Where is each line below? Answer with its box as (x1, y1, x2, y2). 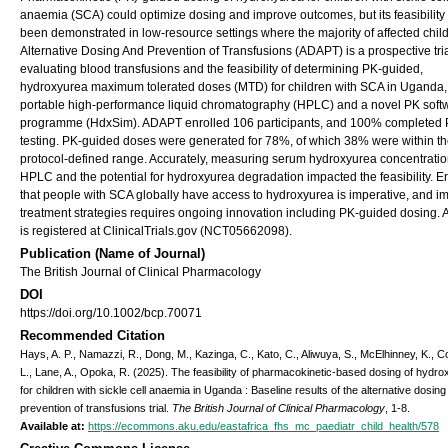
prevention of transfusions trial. (20, 402, 172, 414)
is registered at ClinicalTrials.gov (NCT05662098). (20, 224, 292, 238)
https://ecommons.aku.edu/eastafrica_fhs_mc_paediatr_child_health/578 (88, 420, 439, 432)
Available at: (20, 420, 85, 432)
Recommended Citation (20, 328, 165, 343)
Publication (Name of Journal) (20, 246, 205, 261)
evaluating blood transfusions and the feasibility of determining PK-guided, (20, 62, 423, 76)
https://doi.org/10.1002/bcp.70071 (20, 306, 202, 320)
